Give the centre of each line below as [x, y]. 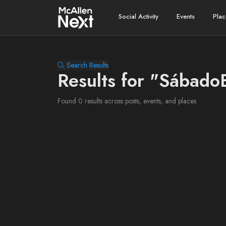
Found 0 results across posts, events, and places [127, 101]
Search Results [88, 65]
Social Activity [139, 16]
